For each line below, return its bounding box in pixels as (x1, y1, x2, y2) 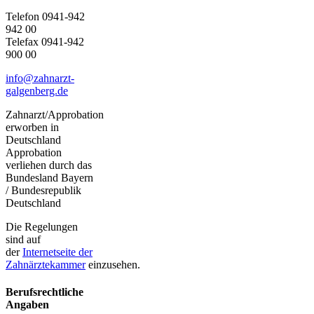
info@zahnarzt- (6, 72, 74, 85)
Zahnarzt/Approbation (6, 109, 104, 121)
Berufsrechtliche (6, 286, 83, 299)
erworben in (6, 121, 59, 134)
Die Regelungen (6, 221, 78, 233)
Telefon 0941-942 (6, 11, 85, 23)
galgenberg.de (6, 85, 68, 97)
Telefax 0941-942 (6, 36, 84, 48)
